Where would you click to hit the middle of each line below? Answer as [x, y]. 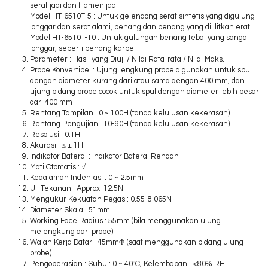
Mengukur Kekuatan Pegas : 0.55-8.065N [101, 200]
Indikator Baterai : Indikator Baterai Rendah [104, 157]
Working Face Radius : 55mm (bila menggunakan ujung [125, 221]
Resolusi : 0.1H [55, 135]
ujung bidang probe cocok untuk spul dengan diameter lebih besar [144, 92]
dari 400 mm [51, 103]
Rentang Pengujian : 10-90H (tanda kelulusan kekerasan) [130, 124]
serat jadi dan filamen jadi [74, 6]
